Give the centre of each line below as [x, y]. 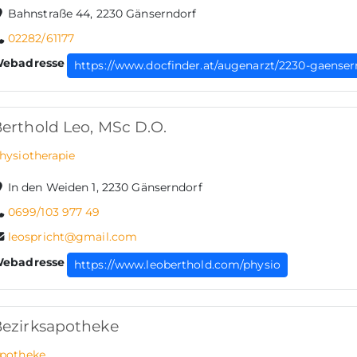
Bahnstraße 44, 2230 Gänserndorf [102, 13]
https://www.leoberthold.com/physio [177, 264]
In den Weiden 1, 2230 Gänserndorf [105, 188]
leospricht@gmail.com [73, 237]
